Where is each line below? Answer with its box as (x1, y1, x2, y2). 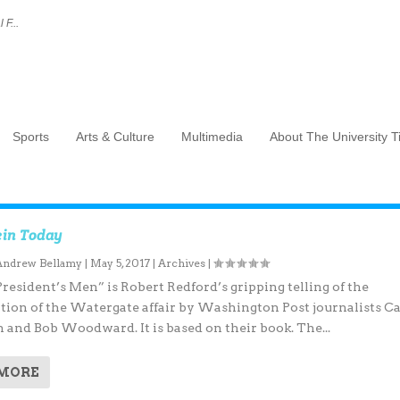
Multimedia (180, 129, 243, 144)
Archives (158, 256, 206, 271)
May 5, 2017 (90, 256, 151, 271)
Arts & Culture (75, 129, 154, 144)
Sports (12, 129, 49, 144)
